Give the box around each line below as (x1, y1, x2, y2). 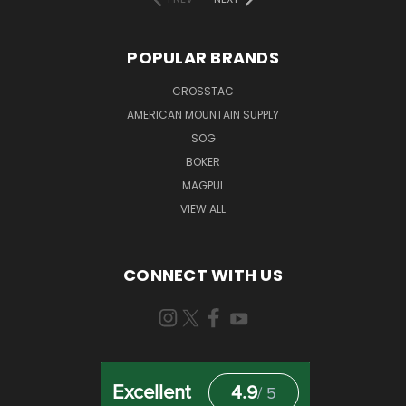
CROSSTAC (172, 82, 234, 99)
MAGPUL (181, 177, 225, 193)
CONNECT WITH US (123, 263, 283, 286)
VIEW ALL (180, 200, 226, 217)
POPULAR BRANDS (127, 45, 279, 69)
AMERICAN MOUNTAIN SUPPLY (127, 106, 279, 122)
